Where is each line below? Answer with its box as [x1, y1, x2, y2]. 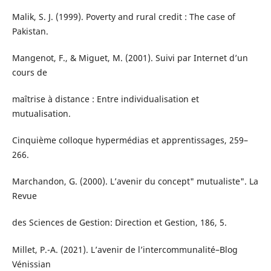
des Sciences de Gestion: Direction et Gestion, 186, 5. [11, 217, 227, 229]
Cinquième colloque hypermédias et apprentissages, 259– [11, 134, 248, 146]
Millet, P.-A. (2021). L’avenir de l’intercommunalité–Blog [11, 243, 238, 255]
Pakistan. [11, 25, 48, 38]
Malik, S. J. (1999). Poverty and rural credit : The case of [11, 11, 235, 23]
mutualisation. [11, 108, 71, 120]
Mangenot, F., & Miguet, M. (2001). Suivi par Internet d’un [11, 52, 248, 64]
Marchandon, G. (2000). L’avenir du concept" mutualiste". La [11, 175, 258, 188]
